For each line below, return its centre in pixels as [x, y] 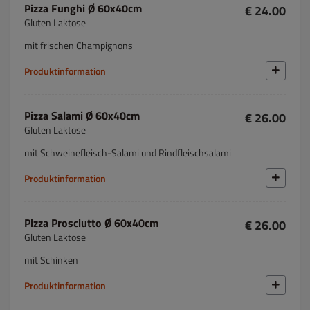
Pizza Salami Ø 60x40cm [82, 116]
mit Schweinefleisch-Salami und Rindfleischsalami [128, 153]
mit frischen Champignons [79, 45]
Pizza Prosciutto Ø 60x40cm [91, 223]
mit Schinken [51, 260]
